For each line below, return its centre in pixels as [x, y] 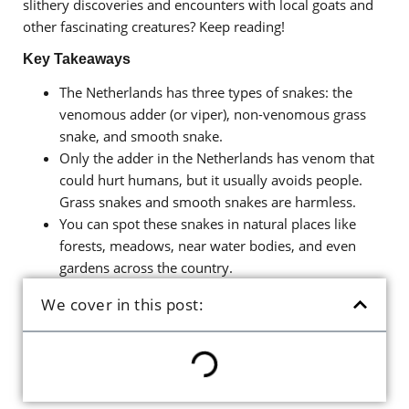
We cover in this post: [122, 304]
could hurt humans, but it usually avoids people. [211, 180]
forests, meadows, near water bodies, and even [208, 246]
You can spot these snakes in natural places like [208, 224]
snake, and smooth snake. [141, 136]
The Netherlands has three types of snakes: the [206, 92]
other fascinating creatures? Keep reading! [154, 26]
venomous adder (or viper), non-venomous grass [213, 114]
